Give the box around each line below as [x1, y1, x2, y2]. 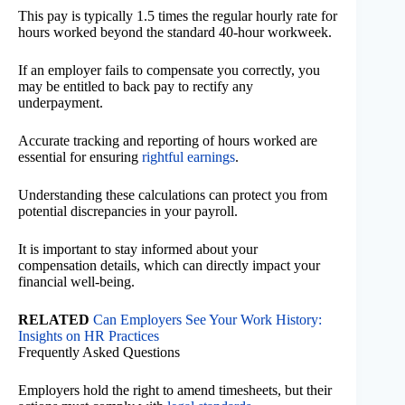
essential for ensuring [18, 149, 142, 165]
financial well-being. [18, 274, 135, 290]
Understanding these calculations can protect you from [18, 187, 327, 203]
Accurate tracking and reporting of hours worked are [18, 133, 317, 149]
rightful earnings [142, 149, 235, 165]
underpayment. [18, 95, 103, 111]
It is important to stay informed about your [18, 241, 258, 258]
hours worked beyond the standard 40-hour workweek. [18, 24, 332, 41]
